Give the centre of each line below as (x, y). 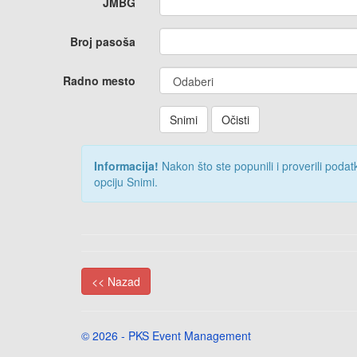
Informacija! (128, 166)
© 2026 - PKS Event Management (166, 335)
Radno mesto (99, 80)
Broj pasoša (102, 41)
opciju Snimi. (126, 182)
